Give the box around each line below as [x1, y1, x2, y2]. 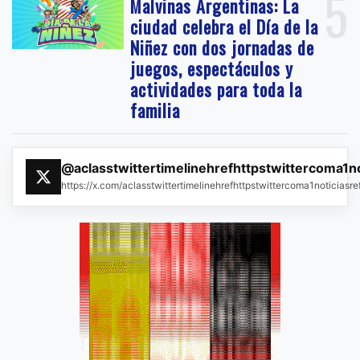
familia [130, 97, 181, 124]
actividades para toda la [130, 76, 303, 103]
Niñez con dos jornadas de [130, 35, 315, 61]
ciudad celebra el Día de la [130, 14, 319, 40]
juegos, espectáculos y [130, 55, 294, 82]
